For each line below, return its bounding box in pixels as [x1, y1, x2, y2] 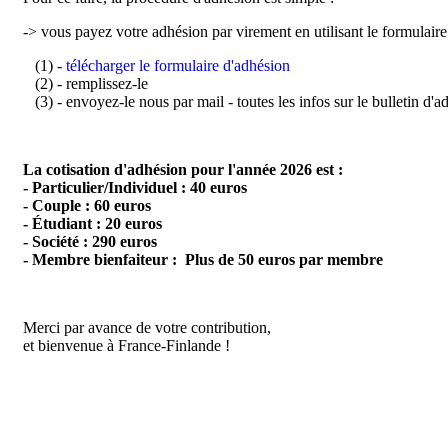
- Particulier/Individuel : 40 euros [23, 179, 247, 197]
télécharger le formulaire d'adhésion [66, 57, 290, 75]
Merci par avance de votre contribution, [23, 319, 271, 337]
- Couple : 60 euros [23, 197, 151, 215]
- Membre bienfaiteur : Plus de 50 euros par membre [23, 251, 383, 269]
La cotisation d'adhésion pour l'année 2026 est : [23, 161, 343, 179]
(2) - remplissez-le [23, 75, 148, 93]
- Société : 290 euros [23, 233, 157, 251]
